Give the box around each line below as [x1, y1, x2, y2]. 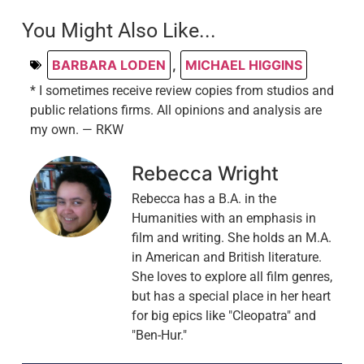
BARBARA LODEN [51, 56, 166, 73]
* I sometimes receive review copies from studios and [29, 82, 334, 98]
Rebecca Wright [131, 161, 279, 185]
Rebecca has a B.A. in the [131, 190, 276, 206]
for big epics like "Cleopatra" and [131, 307, 316, 323]
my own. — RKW [29, 121, 123, 137]
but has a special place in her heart [131, 288, 331, 304]
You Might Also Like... [21, 18, 216, 42]
